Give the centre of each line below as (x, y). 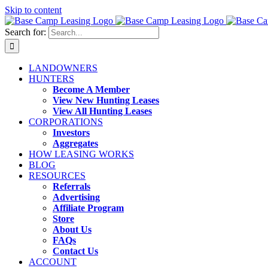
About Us (72, 229)
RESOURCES (57, 176)
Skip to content (33, 10)
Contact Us (75, 251)
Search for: (25, 32)
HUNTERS (51, 79)
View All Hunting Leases (102, 111)
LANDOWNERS (63, 68)
